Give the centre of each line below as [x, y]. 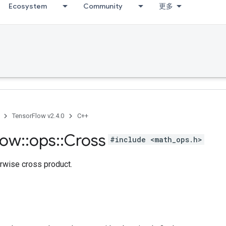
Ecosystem [28, 6]
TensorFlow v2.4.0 [38, 116]
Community [103, 6]
